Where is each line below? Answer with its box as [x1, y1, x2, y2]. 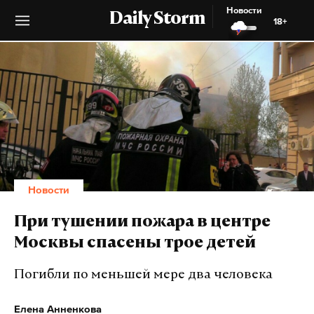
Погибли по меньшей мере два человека [14, 268, 273, 282]
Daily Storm [109, 11, 205, 28]
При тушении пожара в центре [14, 215, 271, 231]
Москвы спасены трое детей [14, 236, 256, 252]
